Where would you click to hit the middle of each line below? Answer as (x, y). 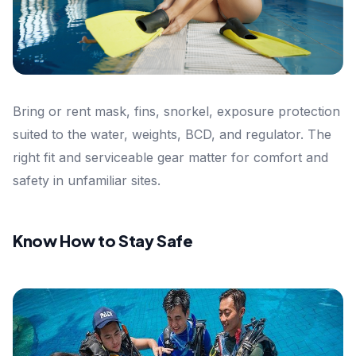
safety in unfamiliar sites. (87, 181)
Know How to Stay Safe (103, 241)
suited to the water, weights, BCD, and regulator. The (172, 135)
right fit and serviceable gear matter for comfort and (170, 158)
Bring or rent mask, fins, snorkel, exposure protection (176, 112)
